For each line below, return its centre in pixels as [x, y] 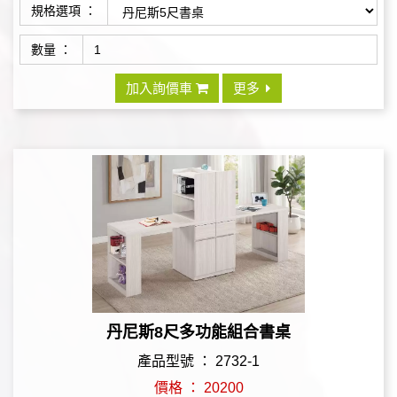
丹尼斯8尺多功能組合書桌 [198, 332]
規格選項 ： [64, 10]
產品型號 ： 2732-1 [198, 361]
